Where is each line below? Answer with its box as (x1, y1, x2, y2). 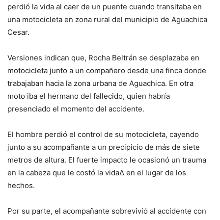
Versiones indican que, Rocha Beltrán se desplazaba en (7, 53, 199, 62)
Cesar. (7, 27, 29, 37)
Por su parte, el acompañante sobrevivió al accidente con (7, 206, 206, 216)
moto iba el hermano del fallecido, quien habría (7, 91, 170, 101)
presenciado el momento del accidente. (7, 104, 144, 113)
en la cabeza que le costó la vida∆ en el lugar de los (7, 167, 186, 177)
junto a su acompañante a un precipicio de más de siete (7, 142, 200, 152)
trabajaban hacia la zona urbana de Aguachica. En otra (7, 78, 193, 88)
